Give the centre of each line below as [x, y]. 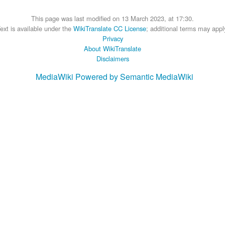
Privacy [113, 38]
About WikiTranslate [113, 48]
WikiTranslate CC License [110, 28]
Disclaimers [113, 58]
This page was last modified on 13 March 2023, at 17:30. [113, 18]
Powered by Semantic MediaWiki [134, 76]
